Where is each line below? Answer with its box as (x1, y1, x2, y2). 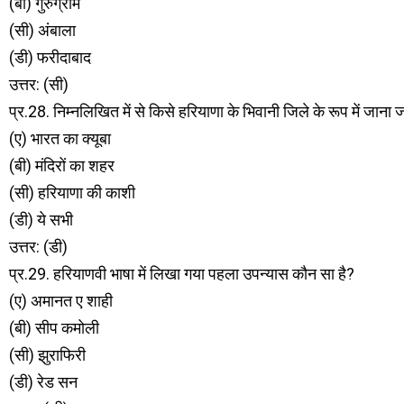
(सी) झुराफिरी (9, 345, 86, 364)
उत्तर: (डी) (9, 237, 68, 256)
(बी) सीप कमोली (9, 318, 99, 337)
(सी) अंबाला (9, 21, 76, 40)
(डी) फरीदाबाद (9, 48, 91, 67)
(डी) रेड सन (9, 372, 78, 391)
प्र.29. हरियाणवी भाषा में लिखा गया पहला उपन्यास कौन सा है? (9, 264, 354, 283)
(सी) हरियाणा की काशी (9, 183, 135, 202)
